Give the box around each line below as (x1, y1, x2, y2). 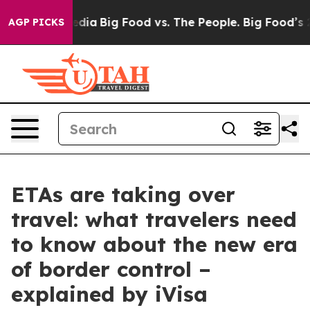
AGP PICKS (8, 16, 64, 28)
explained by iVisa (11, 281, 208, 307)
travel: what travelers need (11, 206, 297, 232)
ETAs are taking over (11, 181, 235, 208)
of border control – (11, 256, 211, 282)
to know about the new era (11, 231, 298, 257)
